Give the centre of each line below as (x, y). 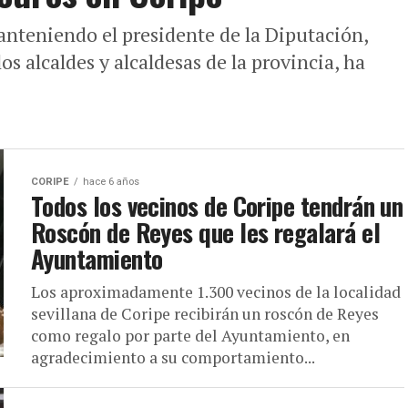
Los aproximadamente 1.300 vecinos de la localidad (216, 292)
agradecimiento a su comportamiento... (173, 357)
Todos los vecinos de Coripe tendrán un (217, 206)
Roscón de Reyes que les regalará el (205, 232)
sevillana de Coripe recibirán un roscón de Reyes (205, 314)
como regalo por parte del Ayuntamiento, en (190, 336)
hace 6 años (111, 182)
